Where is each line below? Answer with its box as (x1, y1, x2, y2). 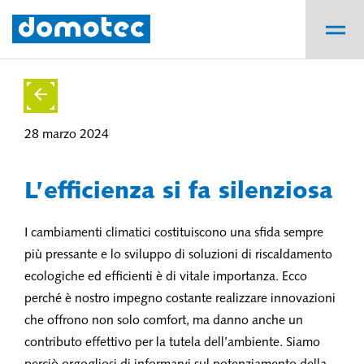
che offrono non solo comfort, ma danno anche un (24, 314, 303, 327)
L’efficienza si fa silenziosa (24, 180, 333, 204)
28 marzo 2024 (24, 128, 109, 141)
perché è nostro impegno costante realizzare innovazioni (24, 292, 336, 305)
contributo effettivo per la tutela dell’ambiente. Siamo (24, 336, 320, 349)
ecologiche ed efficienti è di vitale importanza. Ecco (24, 271, 307, 284)
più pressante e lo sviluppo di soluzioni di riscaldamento (24, 249, 332, 262)
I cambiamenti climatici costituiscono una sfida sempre (24, 227, 323, 240)
